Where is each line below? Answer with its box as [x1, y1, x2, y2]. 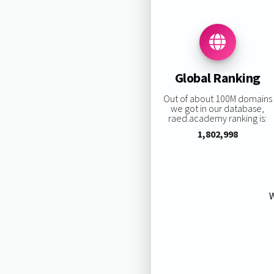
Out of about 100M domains [163, 92, 272, 105]
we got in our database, [171, 102, 265, 114]
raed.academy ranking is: [168, 111, 267, 124]
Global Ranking [174, 69, 261, 87]
